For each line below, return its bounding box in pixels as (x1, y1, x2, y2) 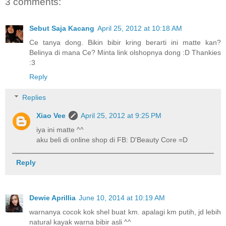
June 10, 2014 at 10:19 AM (79, 194, 165, 202)
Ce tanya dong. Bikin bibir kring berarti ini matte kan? (29, 38, 221, 46)
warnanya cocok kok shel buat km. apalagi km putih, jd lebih (29, 208, 221, 216)
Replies (22, 93, 46, 102)
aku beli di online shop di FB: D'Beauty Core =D (36, 136, 188, 144)
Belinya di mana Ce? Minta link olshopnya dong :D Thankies (29, 48, 221, 56)
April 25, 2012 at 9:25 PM (81, 111, 162, 120)
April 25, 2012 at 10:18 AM (97, 24, 182, 32)
